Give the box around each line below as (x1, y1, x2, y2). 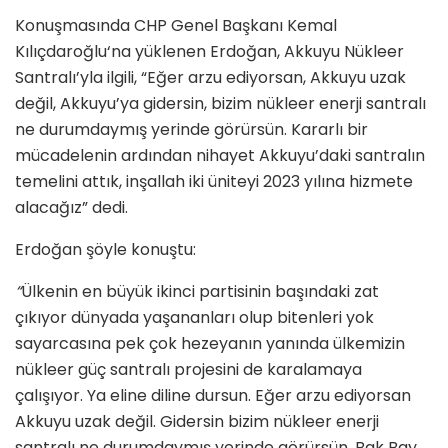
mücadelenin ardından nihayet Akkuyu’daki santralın (15, 144, 425, 168)
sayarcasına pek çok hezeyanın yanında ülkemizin (15, 332, 405, 356)
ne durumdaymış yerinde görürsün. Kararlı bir (15, 118, 368, 142)
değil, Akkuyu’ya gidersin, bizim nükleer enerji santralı (15, 92, 426, 116)
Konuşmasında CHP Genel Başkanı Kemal (15, 14, 337, 38)
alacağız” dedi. (15, 196, 128, 220)
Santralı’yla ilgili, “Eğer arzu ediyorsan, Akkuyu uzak (15, 66, 406, 90)
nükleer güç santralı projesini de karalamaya (15, 358, 362, 382)
